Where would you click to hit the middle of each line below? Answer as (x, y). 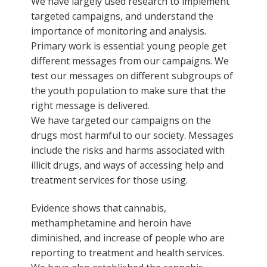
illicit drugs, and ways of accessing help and (127, 165)
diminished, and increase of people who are (128, 237)
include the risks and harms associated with (128, 150)
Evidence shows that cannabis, (99, 208)
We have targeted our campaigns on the (121, 120)
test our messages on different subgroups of (132, 75)
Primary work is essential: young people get (129, 46)
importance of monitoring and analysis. (119, 31)
